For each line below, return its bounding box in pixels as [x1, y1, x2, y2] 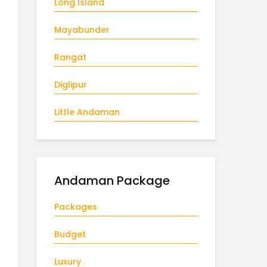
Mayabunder [54, 24, 110, 36]
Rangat [54, 51, 86, 63]
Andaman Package [54, 172, 170, 189]
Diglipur [54, 79, 87, 91]
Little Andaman [54, 106, 120, 118]
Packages [54, 201, 97, 213]
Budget [54, 228, 86, 240]
